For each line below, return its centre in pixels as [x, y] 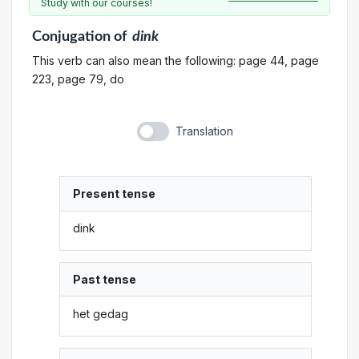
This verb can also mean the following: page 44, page [175, 60]
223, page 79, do [78, 79]
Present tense [115, 194]
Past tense [105, 280]
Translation [204, 131]
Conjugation [71, 36]
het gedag [101, 313]
